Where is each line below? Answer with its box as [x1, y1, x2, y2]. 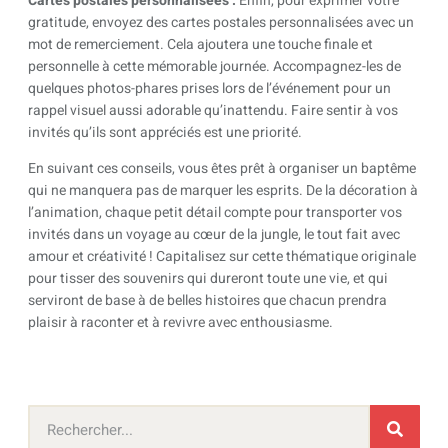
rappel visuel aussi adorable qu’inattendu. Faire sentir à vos [28, 99, 398, 121]
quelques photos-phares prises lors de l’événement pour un [28, 77, 391, 99]
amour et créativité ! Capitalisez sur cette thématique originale [28, 246, 416, 268]
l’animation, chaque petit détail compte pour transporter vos [28, 202, 402, 224]
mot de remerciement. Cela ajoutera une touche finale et [28, 33, 373, 55]
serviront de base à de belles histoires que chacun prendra [28, 290, 387, 312]
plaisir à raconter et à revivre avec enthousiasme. [28, 312, 333, 334]
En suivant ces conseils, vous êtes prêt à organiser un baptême [28, 158, 416, 180]
